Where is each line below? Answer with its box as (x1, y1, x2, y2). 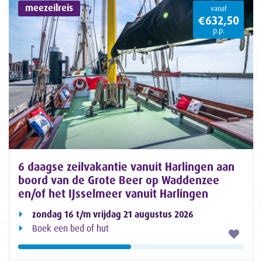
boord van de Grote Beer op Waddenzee (18, 173, 219, 187)
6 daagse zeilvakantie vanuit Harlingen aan (18, 159, 235, 174)
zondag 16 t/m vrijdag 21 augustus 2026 (32, 208, 194, 220)
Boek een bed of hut (32, 222, 109, 234)
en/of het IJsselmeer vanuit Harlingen (18, 186, 208, 201)
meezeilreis (25, 2, 74, 14)
